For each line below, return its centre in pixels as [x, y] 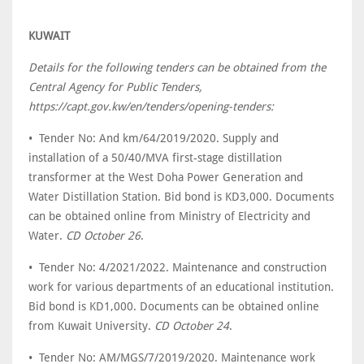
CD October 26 [103, 236]
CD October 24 [192, 326]
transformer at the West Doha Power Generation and [166, 177]
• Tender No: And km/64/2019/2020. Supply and [154, 138]
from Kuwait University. [91, 326]
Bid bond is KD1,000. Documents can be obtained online [174, 306]
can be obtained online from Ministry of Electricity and [169, 216]
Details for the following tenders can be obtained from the [177, 67]
